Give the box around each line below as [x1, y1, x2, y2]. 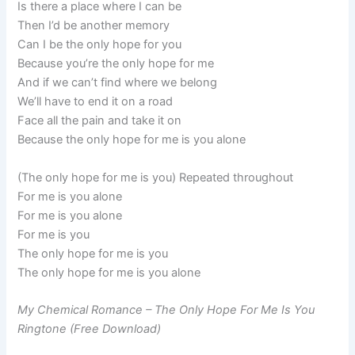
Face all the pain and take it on [17, 113, 182, 128]
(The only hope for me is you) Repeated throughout [17, 170, 294, 185]
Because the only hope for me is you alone [17, 132, 246, 147]
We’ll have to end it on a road [17, 94, 174, 109]
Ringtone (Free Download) [17, 322, 162, 337]
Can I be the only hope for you [17, 37, 182, 52]
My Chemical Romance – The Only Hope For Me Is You [17, 303, 315, 318]
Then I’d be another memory [17, 18, 170, 33]
